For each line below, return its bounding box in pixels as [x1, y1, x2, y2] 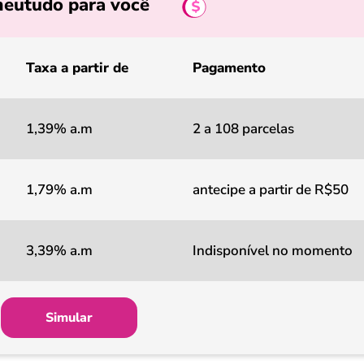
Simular [45, 309, 93, 327]
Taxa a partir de [26, 58, 128, 77]
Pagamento [193, 58, 266, 77]
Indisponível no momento [193, 241, 353, 260]
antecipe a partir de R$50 [193, 180, 349, 199]
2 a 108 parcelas [193, 119, 294, 138]
